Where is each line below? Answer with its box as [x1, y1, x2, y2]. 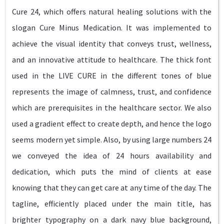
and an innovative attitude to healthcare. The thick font [12, 54, 212, 64]
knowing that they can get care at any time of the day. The [12, 182, 212, 192]
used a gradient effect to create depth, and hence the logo [12, 118, 212, 128]
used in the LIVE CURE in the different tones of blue [12, 70, 212, 80]
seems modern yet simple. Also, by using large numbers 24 [12, 134, 212, 144]
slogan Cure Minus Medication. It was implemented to [12, 22, 212, 32]
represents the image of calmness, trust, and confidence [12, 86, 212, 96]
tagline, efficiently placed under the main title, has [12, 198, 212, 208]
